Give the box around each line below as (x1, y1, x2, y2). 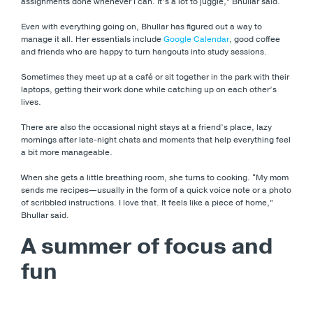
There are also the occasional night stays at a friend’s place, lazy (21, 121, 272, 133)
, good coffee (229, 33, 280, 45)
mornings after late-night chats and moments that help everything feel (21, 133, 291, 145)
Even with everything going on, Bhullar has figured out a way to (21, 20, 262, 32)
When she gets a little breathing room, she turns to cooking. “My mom (21, 171, 289, 183)
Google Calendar (163, 33, 229, 45)
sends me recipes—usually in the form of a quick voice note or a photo (21, 184, 291, 196)
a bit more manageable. (21, 146, 112, 158)
